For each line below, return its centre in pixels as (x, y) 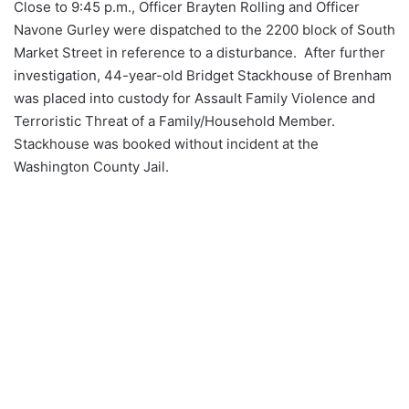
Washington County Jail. (91, 167)
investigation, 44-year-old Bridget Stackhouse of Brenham (203, 76)
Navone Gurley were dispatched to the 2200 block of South (204, 30)
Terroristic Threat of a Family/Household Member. (176, 121)
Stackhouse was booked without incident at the (166, 144)
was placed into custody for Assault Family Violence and (194, 99)
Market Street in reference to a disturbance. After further (199, 53)
